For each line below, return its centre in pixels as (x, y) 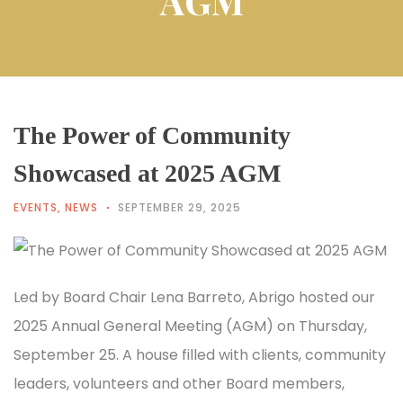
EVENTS (36, 207)
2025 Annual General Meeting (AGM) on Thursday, (190, 326)
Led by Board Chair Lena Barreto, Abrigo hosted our (194, 297)
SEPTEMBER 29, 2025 (179, 207)
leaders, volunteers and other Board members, (179, 383)
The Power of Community (152, 135)
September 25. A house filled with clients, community (200, 354)
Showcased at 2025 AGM (147, 173)
